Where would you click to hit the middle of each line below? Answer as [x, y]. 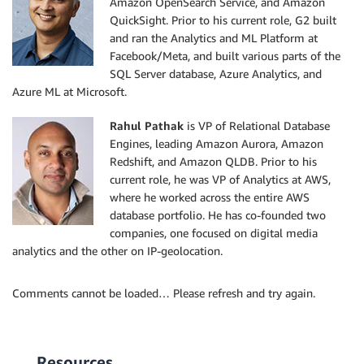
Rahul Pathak [147, 125]
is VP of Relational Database [257, 125]
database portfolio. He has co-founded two [218, 214]
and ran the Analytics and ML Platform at [214, 37]
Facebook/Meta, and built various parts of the [225, 55]
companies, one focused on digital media [214, 232]
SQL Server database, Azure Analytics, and [216, 73]
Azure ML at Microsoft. [69, 91]
